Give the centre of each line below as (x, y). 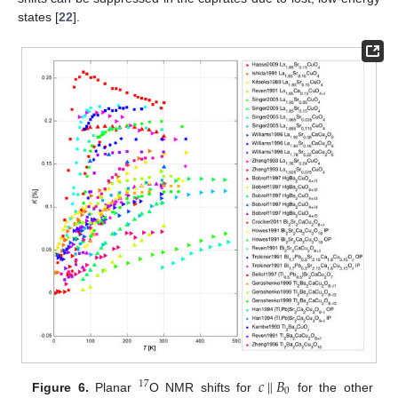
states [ (38, 17)
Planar (113, 387)
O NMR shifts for (203, 387)
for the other (332, 387)
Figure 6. (60, 387)
